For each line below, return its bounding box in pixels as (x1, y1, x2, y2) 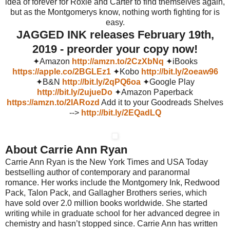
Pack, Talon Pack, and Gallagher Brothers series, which (5, 188, 207, 197)
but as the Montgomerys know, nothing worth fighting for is (10, 7, 220, 16)
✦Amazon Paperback (112, 87, 193, 97)
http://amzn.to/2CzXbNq (71, 56, 164, 66)
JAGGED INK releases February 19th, (16, 28, 214, 41)
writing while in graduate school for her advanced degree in (5, 208, 220, 218)
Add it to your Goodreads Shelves (100, 98, 223, 107)
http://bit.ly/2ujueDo (37, 87, 112, 97)
